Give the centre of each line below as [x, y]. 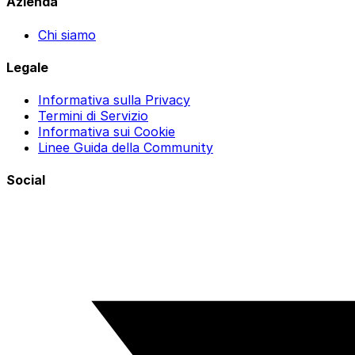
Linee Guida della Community [126, 148]
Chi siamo [67, 34]
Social [26, 180]
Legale [27, 67]
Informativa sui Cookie [107, 132]
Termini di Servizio [93, 116]
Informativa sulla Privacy [114, 100]
